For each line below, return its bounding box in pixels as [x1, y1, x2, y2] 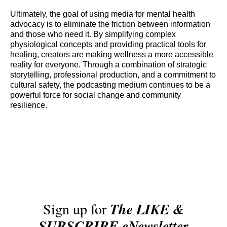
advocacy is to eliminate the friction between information [10, 20, 210, 29]
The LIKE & [109, 199, 184, 219]
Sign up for [43, 199, 110, 219]
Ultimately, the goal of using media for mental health [10, 10, 195, 19]
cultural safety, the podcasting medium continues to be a [10, 81, 210, 90]
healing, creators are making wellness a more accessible [10, 50, 213, 59]
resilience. [10, 101, 47, 110]
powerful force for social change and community [10, 91, 181, 100]
